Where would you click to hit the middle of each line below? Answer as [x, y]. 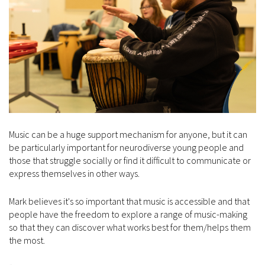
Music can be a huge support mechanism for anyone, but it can [128, 134]
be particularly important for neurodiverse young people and [126, 147]
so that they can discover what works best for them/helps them [130, 227]
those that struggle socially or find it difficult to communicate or [130, 160]
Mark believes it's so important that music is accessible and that [129, 201]
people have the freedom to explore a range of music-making [128, 214]
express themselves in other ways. [75, 173]
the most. [28, 240]
